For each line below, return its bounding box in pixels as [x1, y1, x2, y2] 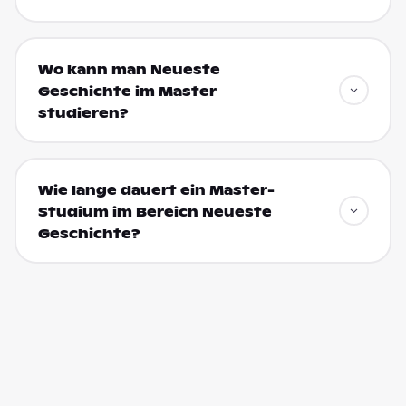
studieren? [37, 104, 129, 121]
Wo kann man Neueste [37, 61, 220, 78]
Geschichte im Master [37, 82, 217, 100]
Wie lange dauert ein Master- [37, 181, 275, 198]
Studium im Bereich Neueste [37, 203, 272, 220]
